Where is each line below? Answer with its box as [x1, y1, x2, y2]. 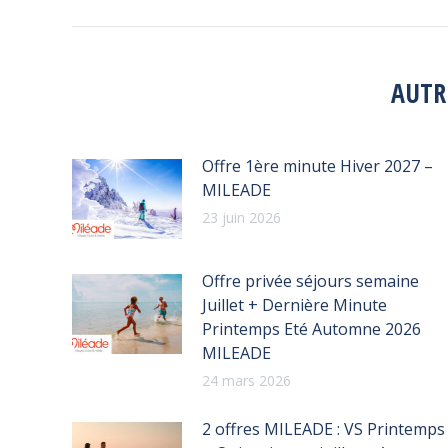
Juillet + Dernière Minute [202, 293, 387, 316]
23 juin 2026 [202, 207, 281, 227]
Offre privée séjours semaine [202, 269, 419, 292]
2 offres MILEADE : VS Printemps [202, 417, 445, 440]
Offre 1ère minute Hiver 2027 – [202, 154, 433, 177]
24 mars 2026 [202, 370, 291, 390]
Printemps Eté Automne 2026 [202, 317, 421, 340]
